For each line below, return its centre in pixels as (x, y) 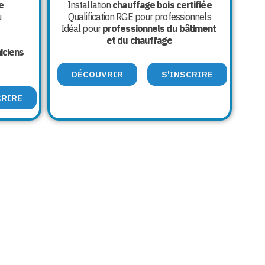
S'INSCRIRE (187, 75)
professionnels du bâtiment (160, 29)
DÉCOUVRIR (97, 75)
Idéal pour (81, 29)
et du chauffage (140, 41)
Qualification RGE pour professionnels (139, 17)
